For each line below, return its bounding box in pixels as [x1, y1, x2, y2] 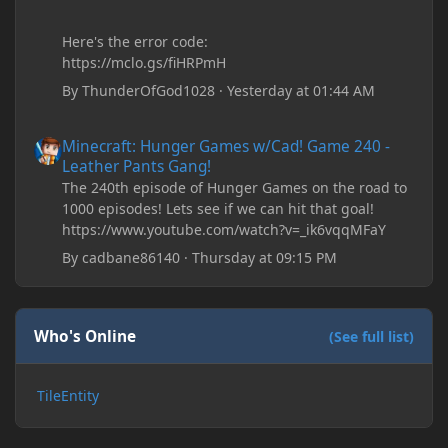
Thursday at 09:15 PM [192, 248, 338, 268]
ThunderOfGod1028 [82, 80, 216, 100]
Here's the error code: [62, 31, 209, 51]
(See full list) [328, 326, 414, 346]
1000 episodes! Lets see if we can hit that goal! [62, 199, 375, 219]
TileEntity [37, 386, 99, 406]
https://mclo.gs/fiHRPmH [62, 52, 227, 72]
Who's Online [34, 325, 137, 347]
